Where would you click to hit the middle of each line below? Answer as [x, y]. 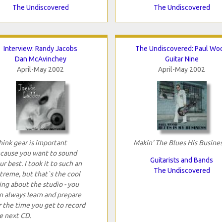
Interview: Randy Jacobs [40, 48]
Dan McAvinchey [40, 59]
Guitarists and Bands [182, 160]
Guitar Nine [182, 59]
